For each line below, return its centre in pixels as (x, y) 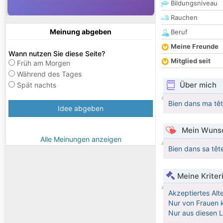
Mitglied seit (191, 61)
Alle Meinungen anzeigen (81, 139)
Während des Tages (49, 74)
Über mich (198, 85)
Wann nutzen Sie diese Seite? (57, 54)
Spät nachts (37, 85)
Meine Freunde (195, 47)
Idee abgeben (81, 109)
